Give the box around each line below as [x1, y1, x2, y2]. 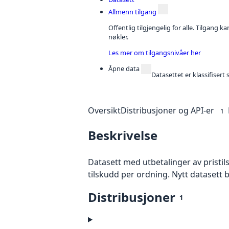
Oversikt [88, 104, 121, 116]
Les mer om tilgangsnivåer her [108, 48, 201, 57]
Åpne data [108, 63, 140, 73]
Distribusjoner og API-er [121, 104, 214, 116]
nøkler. [108, 32, 128, 41]
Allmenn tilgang [108, 7, 156, 17]
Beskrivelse [88, 127, 157, 144]
